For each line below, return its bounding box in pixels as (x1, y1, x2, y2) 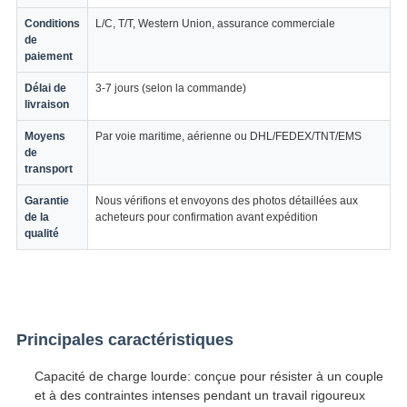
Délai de (24, 82, 66, 95)
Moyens (24, 130, 65, 144)
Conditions (24, 17, 80, 31)
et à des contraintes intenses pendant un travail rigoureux (34, 388, 365, 403)
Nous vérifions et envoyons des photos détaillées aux (94, 194, 358, 208)
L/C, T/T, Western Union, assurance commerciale (94, 17, 335, 31)
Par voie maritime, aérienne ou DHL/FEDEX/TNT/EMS (94, 130, 362, 144)
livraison (24, 98, 69, 112)
